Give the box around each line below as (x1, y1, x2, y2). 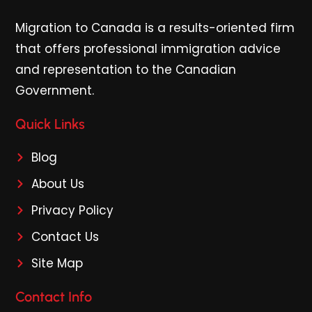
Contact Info (15, 288, 93, 305)
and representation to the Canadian (15, 61, 237, 78)
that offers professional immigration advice (15, 40, 281, 57)
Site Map (31, 255, 83, 272)
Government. (15, 82, 95, 99)
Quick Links (15, 116, 86, 132)
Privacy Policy (31, 202, 114, 219)
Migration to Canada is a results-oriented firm (15, 19, 295, 36)
